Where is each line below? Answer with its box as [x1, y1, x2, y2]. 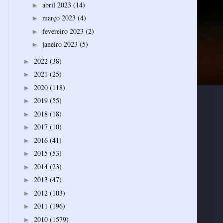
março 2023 [42, 13, 78, 23]
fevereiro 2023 [42, 26, 86, 36]
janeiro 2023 [42, 39, 80, 49]
